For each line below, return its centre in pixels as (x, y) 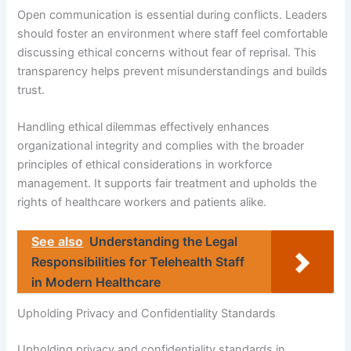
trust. (31, 90)
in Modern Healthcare (96, 282)
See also (58, 241)
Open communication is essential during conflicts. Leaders (173, 15)
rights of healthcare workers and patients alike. (142, 203)
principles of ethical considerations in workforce (145, 165)
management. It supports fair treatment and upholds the (167, 184)
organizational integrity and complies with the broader (161, 146)
